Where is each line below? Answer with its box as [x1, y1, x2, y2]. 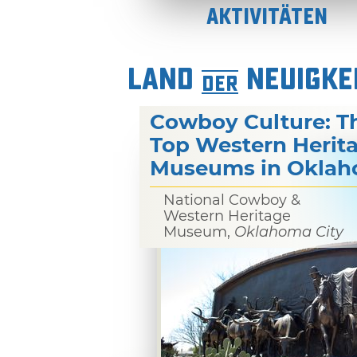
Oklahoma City [234, 223, 343, 241]
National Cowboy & [163, 191, 300, 210]
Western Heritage [163, 207, 291, 226]
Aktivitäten [206, 4, 328, 31]
